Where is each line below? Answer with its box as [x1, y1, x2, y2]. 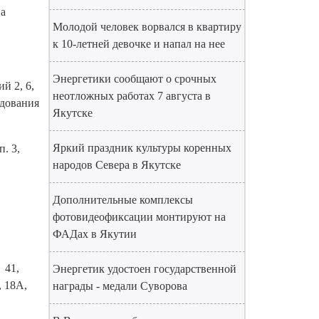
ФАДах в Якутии [53, 228, 137, 240]
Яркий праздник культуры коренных [53, 142, 231, 154]
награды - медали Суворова [53, 280, 187, 292]
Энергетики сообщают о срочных [53, 73, 216, 85]
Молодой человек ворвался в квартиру [53, 21, 241, 33]
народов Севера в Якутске [53, 159, 181, 171]
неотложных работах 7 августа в [53, 90, 211, 102]
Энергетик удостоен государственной [53, 263, 236, 275]
